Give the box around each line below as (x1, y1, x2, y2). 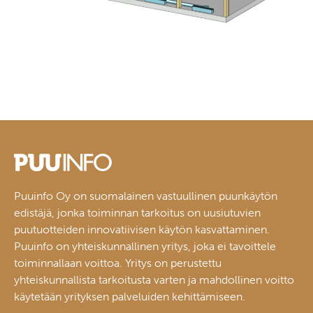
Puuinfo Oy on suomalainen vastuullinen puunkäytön (14, 189, 277, 203)
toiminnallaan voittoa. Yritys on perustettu (14, 256, 221, 270)
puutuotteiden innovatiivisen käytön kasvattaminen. (14, 223, 270, 237)
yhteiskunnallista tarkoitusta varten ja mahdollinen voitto (14, 273, 294, 287)
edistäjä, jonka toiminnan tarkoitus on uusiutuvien (14, 206, 261, 220)
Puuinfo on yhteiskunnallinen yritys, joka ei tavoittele (14, 240, 276, 254)
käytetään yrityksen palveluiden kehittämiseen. (14, 290, 245, 304)
